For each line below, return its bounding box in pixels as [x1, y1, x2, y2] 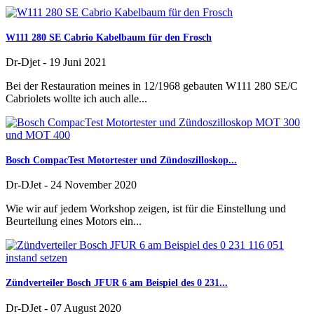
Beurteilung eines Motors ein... [6, 215, 142, 228]
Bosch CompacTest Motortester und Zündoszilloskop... [6, 154, 237, 165]
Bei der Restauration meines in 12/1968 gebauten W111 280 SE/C [6, 80, 298, 93]
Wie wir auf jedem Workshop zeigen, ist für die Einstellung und [6, 203, 286, 215]
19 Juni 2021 [49, 56, 107, 69]
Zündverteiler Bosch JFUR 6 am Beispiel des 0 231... [6, 278, 228, 289]
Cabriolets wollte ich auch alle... [6, 93, 147, 105]
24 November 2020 [50, 179, 137, 191]
